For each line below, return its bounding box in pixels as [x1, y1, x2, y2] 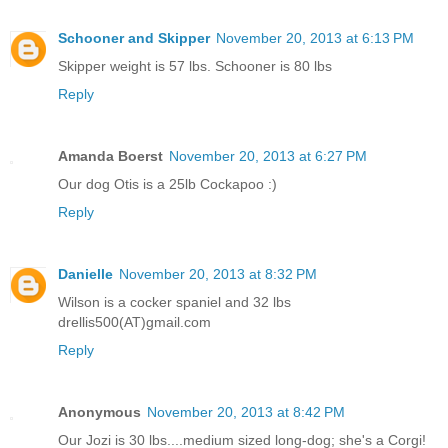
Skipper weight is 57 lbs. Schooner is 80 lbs [58, 58, 332, 75]
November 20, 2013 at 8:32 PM [119, 266, 317, 283]
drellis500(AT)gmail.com [58, 314, 211, 331]
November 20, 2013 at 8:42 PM [147, 404, 345, 421]
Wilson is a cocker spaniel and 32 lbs [58, 294, 291, 311]
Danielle [58, 266, 113, 283]
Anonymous [58, 404, 141, 421]
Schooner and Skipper [58, 30, 210, 47]
